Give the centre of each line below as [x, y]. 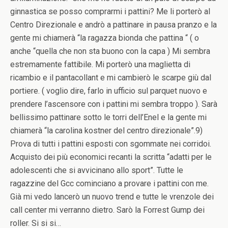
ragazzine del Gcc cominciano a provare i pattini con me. [109, 183]
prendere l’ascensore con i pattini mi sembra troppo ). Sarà [114, 104]
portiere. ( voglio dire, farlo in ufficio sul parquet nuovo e [109, 91]
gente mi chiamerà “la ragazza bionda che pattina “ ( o [105, 38]
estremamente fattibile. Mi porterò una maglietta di [100, 64]
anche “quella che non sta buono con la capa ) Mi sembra [110, 51]
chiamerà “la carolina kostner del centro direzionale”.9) [106, 131]
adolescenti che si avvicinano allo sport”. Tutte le [97, 170]
